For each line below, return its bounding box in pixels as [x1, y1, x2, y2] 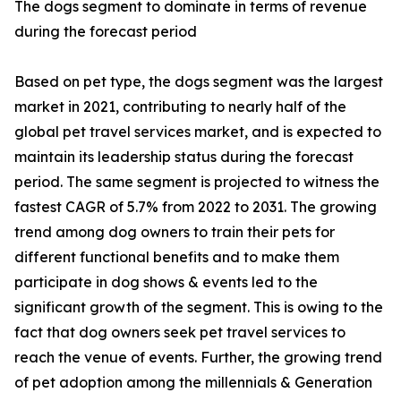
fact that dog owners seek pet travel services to [14, 323, 346, 342]
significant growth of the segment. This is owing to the [14, 298, 383, 317]
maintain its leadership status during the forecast [14, 148, 354, 166]
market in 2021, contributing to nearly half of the [14, 98, 346, 116]
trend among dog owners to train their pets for [14, 223, 335, 242]
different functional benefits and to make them [14, 248, 339, 267]
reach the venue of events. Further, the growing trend [14, 348, 382, 367]
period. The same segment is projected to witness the [14, 173, 380, 192]
